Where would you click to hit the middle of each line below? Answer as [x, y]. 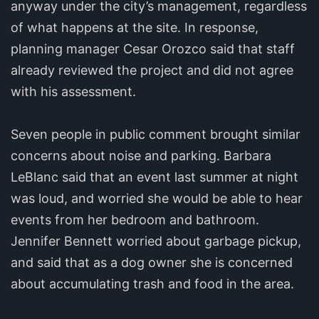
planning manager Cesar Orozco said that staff [153, 48]
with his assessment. [73, 91]
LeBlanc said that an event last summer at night [155, 177]
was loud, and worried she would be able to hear [157, 198]
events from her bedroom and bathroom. [135, 219]
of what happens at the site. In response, [135, 27]
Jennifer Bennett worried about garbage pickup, [156, 241]
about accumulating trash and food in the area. [152, 283]
